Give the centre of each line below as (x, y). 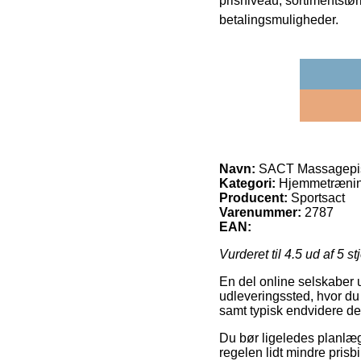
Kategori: (247, 183)
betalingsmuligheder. (279, 19)
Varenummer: (260, 212)
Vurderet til (252, 254)
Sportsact (318, 197)
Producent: (253, 197)
